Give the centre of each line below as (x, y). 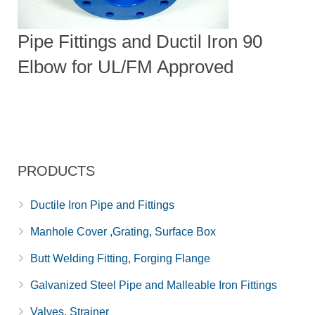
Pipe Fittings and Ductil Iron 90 (140, 41)
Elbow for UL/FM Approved (126, 66)
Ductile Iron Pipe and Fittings (102, 205)
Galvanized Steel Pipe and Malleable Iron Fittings (154, 285)
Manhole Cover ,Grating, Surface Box (123, 231)
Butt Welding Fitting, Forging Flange (120, 258)
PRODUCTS (56, 171)
